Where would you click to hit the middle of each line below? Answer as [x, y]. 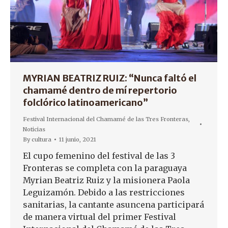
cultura [41, 140]
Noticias [34, 130]
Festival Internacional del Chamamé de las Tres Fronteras [106, 119]
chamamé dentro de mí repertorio [100, 91]
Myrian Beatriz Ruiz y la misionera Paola [106, 180]
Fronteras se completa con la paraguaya [105, 168]
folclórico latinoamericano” [85, 103]
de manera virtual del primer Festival [99, 217]
